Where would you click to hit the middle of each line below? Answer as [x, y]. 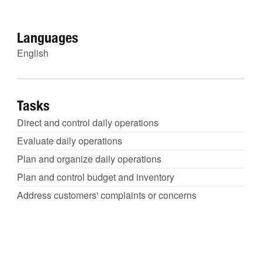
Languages [48, 37]
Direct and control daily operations [88, 123]
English [33, 53]
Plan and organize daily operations [89, 159]
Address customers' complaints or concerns [107, 195]
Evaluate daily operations [70, 141]
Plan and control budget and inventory [96, 177]
